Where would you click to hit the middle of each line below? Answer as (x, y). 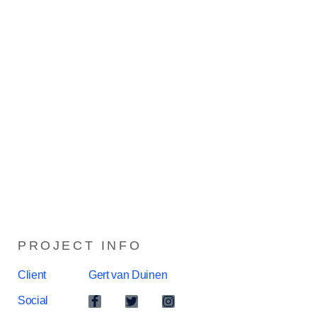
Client (32, 275)
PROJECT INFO (80, 246)
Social (33, 301)
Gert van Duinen (128, 275)
